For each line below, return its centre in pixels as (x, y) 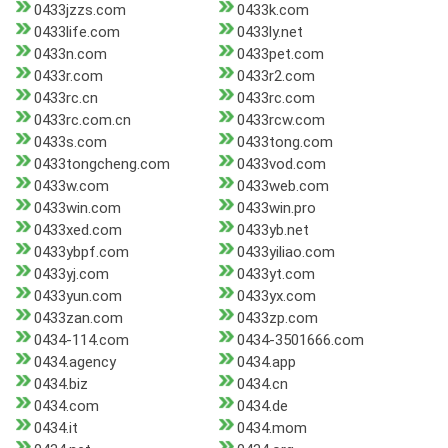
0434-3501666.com (300, 340)
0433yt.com (275, 274)
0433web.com (282, 186)
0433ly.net (269, 32)
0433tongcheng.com (102, 164)
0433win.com (77, 208)
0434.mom (271, 428)
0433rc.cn (66, 98)
